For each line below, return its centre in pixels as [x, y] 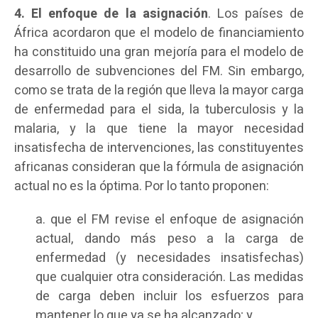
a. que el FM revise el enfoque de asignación [170, 219]
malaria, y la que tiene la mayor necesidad [159, 128]
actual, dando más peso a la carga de [170, 238]
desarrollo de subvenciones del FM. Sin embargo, [159, 71]
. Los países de [256, 13]
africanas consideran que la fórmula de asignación [159, 167]
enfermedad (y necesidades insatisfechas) [170, 258]
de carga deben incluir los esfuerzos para [170, 296]
